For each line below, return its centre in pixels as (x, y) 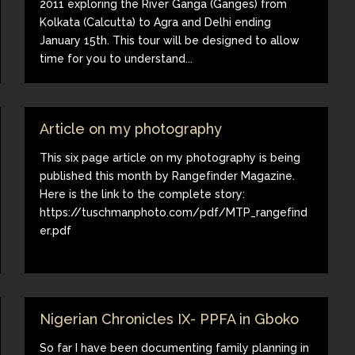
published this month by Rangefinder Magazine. (168, 176)
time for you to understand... (116, 58)
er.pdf (56, 230)
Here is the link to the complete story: (143, 194)
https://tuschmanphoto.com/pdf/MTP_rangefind (174, 212)
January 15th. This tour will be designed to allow (170, 40)
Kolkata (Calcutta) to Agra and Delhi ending (156, 22)
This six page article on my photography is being (170, 157)
